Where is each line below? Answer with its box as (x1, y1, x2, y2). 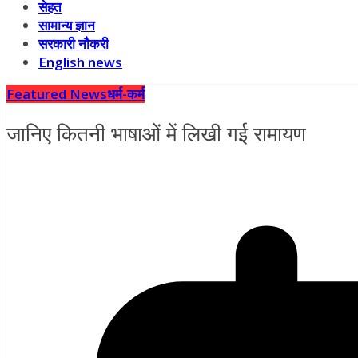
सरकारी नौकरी (38, 34, 109, 53)
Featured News (6, 85, 107, 103)
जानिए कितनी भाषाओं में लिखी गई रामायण (6, 120, 306, 148)
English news (38, 53, 122, 71)
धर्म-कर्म (107, 85, 145, 103)
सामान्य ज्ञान (38, 16, 95, 34)
